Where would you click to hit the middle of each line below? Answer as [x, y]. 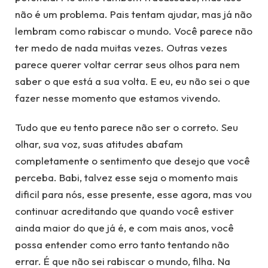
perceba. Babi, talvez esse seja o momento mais [127, 177]
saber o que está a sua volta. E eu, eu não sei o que [133, 81]
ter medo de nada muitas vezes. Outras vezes [121, 48]
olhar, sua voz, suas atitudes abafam [99, 144]
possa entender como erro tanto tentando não [122, 244]
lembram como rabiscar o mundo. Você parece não [134, 31]
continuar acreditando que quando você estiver [124, 211]
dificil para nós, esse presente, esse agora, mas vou [133, 194]
